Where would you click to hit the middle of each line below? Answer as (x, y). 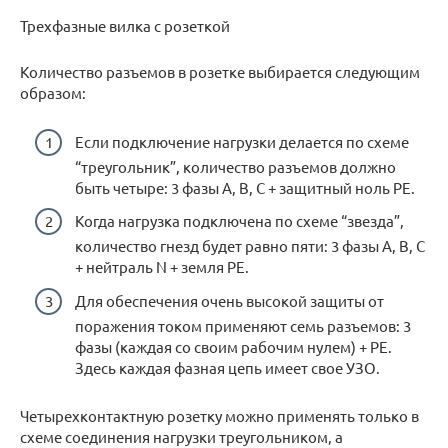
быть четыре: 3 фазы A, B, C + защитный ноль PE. (245, 187)
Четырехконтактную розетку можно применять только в (219, 415)
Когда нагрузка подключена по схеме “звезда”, (239, 221)
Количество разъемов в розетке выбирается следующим (220, 72)
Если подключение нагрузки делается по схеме (242, 141)
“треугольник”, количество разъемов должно (235, 166)
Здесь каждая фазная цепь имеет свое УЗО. (227, 367)
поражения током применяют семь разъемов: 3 (243, 325)
